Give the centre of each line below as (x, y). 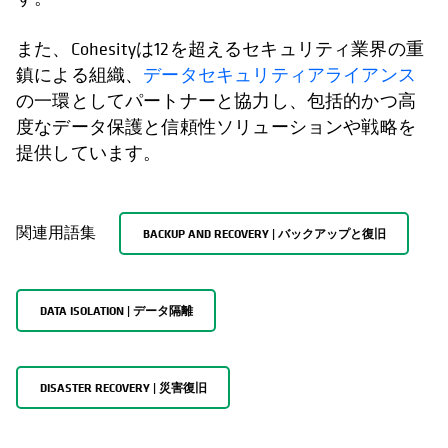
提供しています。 (89, 153)
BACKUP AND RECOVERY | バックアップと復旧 (264, 233)
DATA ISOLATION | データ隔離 (116, 310)
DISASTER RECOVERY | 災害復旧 (123, 387)
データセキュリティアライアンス (279, 75)
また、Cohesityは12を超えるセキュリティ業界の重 (220, 49)
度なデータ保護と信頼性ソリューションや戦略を (216, 127)
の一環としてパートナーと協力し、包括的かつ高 (216, 101)
